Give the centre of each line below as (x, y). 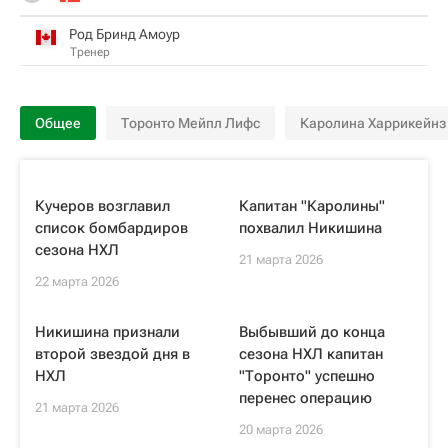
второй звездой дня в (112, 354)
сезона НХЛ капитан (311, 354)
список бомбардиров (111, 228)
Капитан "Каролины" (312, 206)
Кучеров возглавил (102, 206)
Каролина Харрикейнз (373, 123)
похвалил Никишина (310, 228)
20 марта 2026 (281, 429)
